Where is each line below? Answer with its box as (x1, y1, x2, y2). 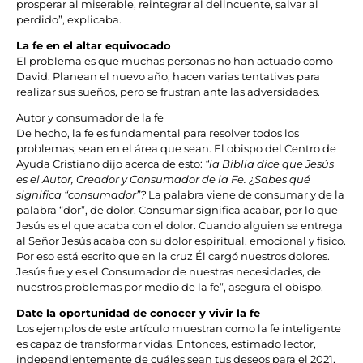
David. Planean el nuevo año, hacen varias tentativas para (16, 70, 320, 83)
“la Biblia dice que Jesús (205, 157, 334, 171)
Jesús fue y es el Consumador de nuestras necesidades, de (16, 265, 321, 279)
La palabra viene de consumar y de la (146, 188, 344, 202)
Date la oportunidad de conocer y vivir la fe (16, 306, 260, 320)
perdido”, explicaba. (16, 13, 122, 27)
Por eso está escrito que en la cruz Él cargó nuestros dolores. (16, 250, 330, 263)
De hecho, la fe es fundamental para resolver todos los (16, 126, 299, 140)
